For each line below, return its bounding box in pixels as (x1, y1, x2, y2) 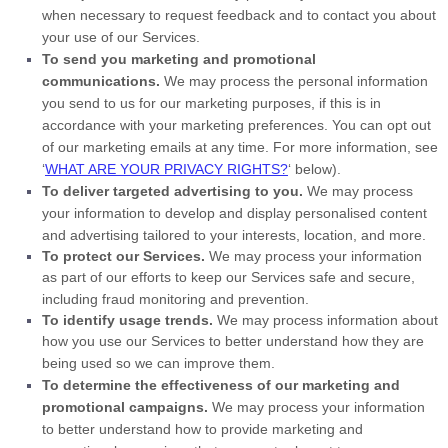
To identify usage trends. (42, 312, 213, 328)
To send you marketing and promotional (42, 51, 316, 67)
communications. (42, 73, 164, 89)
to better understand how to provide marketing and (42, 421, 363, 437)
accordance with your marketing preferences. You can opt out (42, 117, 431, 133)
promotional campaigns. (42, 399, 208, 415)
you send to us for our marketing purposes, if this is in (42, 95, 381, 111)
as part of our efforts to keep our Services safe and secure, (42, 269, 415, 285)
